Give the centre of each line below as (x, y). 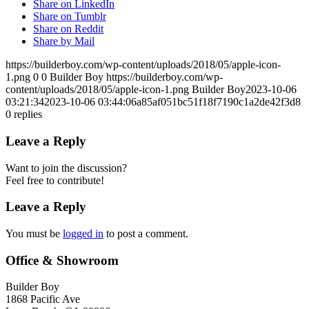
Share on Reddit (68, 29)
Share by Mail (64, 41)
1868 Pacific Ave (43, 299)
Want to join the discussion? (66, 168)
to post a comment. (146, 234)
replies (28, 114)
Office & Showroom (62, 260)
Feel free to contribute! (55, 180)
